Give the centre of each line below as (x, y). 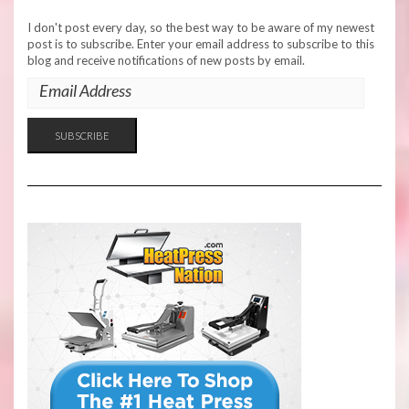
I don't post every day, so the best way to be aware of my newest (201, 27)
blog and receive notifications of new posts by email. (166, 60)
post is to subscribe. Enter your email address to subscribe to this (201, 43)
